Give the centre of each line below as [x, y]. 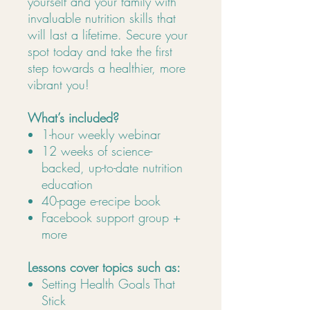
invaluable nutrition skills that [102, 18]
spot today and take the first [100, 51]
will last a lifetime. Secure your [108, 35]
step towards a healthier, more [107, 68]
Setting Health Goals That [108, 284]
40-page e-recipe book [101, 201]
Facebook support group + [111, 217]
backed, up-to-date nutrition [112, 167]
